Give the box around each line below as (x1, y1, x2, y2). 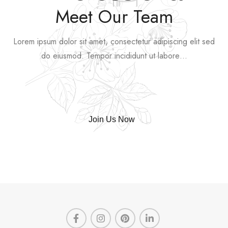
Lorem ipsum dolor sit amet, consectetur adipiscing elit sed (13, 36, 215, 48)
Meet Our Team (55, 4, 173, 30)
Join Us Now (88, 115, 135, 124)
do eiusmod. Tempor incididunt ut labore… (41, 50, 187, 62)
